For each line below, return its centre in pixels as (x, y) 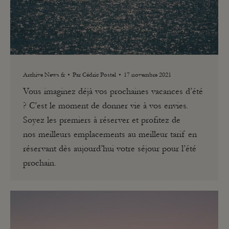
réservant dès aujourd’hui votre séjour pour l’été (110, 148)
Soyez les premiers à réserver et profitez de (102, 120)
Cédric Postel (99, 75)
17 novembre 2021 (147, 75)
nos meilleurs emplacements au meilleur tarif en (110, 134)
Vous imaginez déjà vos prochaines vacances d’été (113, 91)
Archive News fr (44, 75)
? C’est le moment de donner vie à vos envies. (106, 106)
